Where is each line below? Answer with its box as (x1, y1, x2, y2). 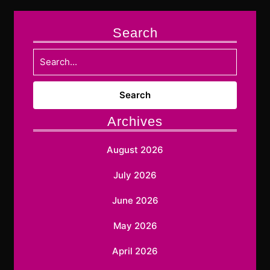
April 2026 (112, 245, 158, 257)
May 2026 (113, 220, 157, 232)
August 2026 (107, 144, 163, 156)
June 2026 (111, 195, 159, 207)
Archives (107, 114, 163, 130)
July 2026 (113, 169, 157, 181)
